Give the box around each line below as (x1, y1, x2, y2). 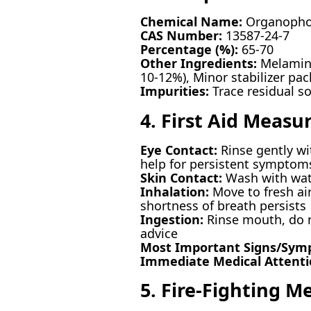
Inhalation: (140, 183, 209, 201)
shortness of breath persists (140, 197, 306, 215)
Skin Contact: (140, 169, 222, 187)
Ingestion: (140, 211, 203, 228)
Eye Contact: (140, 142, 217, 159)
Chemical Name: (140, 13, 242, 31)
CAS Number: (140, 27, 222, 44)
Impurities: (140, 83, 209, 100)
